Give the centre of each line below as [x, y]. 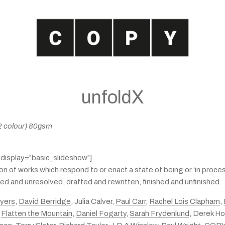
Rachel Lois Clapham [185, 201]
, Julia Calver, [93, 201]
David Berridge [45, 201]
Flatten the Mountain [37, 213]
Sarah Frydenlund [159, 213]
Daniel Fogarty [101, 213]
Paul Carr [131, 201]
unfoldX [113, 97]
